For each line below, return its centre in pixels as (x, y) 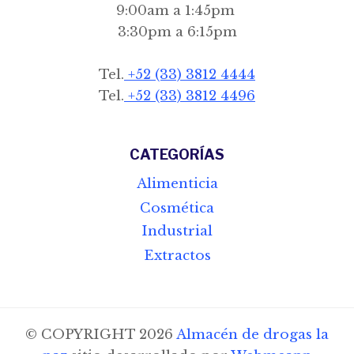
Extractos (177, 256)
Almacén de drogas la (252, 335)
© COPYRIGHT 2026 (101, 335)
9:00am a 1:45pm (177, 10)
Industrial (177, 232)
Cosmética (177, 208)
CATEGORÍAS (177, 154)
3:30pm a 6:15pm (177, 32)
